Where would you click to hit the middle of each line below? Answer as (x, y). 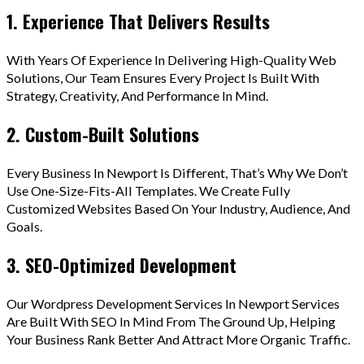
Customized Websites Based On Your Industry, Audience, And (178, 208)
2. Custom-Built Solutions (103, 134)
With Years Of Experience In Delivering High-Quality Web (171, 59)
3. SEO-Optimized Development (121, 264)
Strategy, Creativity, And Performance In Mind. (137, 95)
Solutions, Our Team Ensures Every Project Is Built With (163, 77)
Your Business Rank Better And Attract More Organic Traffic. (178, 339)
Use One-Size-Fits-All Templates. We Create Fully (148, 190)
